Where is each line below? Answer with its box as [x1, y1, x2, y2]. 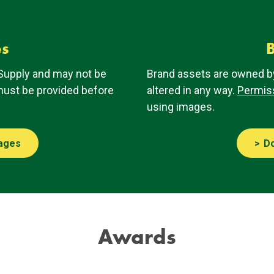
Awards [97, 223, 176, 251]
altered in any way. [147, 83, 238, 97]
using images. [147, 100, 215, 113]
